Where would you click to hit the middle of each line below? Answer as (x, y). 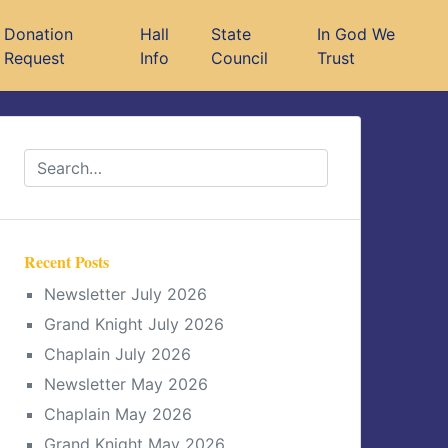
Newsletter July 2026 (125, 294)
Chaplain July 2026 (117, 354)
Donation (38, 33)
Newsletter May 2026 (126, 384)
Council (239, 57)
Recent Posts (66, 261)
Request (34, 57)
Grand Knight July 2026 (134, 324)
